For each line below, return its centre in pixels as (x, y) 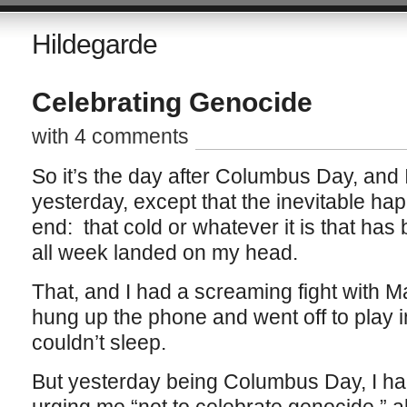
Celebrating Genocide (172, 102)
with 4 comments (110, 136)
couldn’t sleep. (99, 342)
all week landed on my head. (164, 253)
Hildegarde (94, 44)
